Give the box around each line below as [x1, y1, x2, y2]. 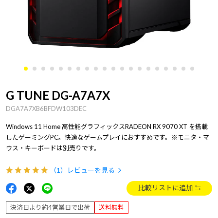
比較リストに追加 [138, 183, 193, 192]
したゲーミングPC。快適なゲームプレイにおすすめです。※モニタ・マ [6, 133, 209, 141]
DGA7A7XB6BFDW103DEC [6, 104, 87, 112]
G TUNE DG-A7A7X [6, 88, 110, 102]
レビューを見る [67, 166, 115, 175]
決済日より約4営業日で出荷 [10, 203, 90, 211]
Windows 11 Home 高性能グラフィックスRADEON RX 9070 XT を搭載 [6, 122, 208, 130]
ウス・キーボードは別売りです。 [6, 144, 100, 152]
